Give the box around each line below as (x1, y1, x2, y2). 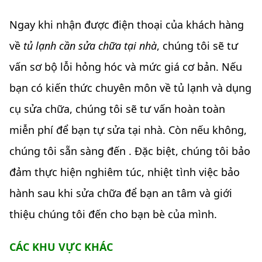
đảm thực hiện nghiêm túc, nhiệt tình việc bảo (9, 165, 240, 180)
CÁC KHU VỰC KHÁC (9, 240, 113, 254)
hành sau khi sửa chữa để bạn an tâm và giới (9, 186, 232, 201)
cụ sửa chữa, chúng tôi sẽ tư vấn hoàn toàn (9, 102, 225, 116)
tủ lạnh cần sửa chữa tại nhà (23, 39, 157, 53)
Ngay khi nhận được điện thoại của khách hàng (9, 18, 244, 32)
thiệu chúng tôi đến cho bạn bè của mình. (9, 207, 217, 222)
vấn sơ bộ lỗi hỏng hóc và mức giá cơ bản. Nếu (9, 60, 242, 74)
